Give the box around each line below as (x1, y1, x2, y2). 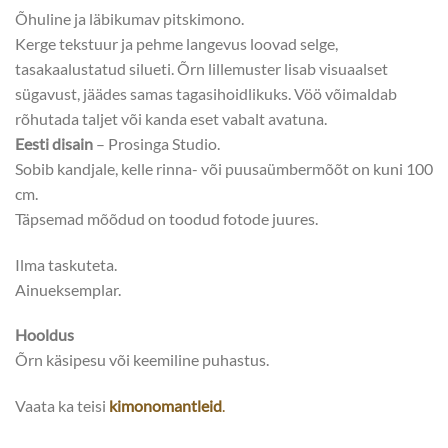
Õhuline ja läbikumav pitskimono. (15, 8, 244, 28)
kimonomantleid (109, 396, 222, 416)
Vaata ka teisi (15, 396, 109, 416)
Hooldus (15, 325, 74, 345)
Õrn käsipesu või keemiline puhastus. (15, 350, 269, 370)
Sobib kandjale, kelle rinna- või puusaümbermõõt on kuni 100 (15, 158, 433, 178)
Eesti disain (15, 133, 93, 153)
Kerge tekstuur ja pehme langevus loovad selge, (15, 33, 338, 53)
